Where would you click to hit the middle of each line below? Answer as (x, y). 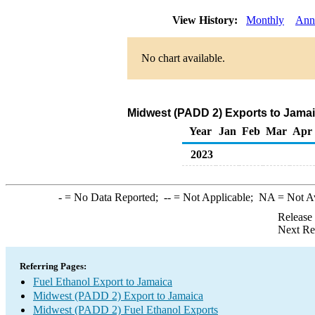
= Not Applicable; (214, 197)
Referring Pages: (53, 266)
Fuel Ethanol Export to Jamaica (103, 282)
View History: (206, 20)
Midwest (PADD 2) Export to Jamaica (118, 296)
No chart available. (183, 58)
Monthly (265, 20)
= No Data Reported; (112, 197)
